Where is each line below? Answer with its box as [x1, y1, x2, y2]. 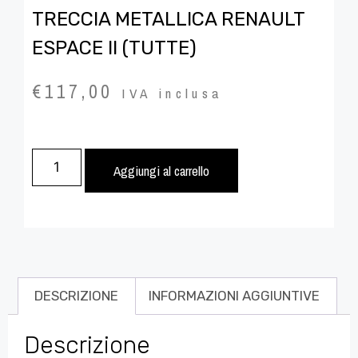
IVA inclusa [121, 83, 223, 102]
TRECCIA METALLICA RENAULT [32, 7, 304, 30]
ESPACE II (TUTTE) [32, 36, 197, 59]
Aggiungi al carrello [113, 161, 209, 181]
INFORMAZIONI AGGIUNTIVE [149, 288, 320, 304]
